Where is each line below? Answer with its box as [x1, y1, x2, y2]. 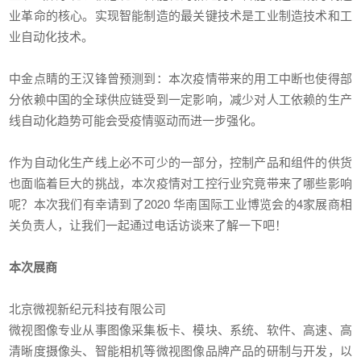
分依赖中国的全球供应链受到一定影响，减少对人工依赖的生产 [9, 90, 352, 108]
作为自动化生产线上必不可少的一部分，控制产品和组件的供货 [9, 153, 352, 171]
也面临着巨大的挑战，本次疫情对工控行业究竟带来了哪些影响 [9, 174, 352, 192]
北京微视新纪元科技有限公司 [9, 300, 167, 317]
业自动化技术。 [9, 27, 94, 45]
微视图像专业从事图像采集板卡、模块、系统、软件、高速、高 [9, 321, 352, 338]
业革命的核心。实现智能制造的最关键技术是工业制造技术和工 [9, 6, 352, 24]
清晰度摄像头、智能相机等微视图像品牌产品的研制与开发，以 [9, 342, 352, 359]
